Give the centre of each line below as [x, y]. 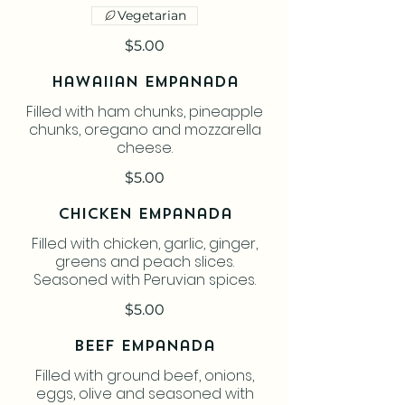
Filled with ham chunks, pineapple [145, 111]
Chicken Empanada [145, 215]
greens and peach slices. [145, 261]
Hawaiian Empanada [145, 83]
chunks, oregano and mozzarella [145, 129]
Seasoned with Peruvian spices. [145, 279]
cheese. [145, 147]
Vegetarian [152, 15]
